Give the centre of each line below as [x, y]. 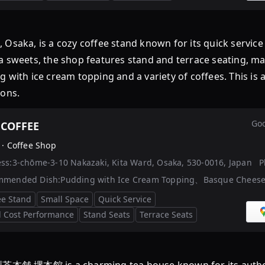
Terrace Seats [166, 214]
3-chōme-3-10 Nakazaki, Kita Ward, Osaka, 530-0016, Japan [132, 162]
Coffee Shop [31, 146]
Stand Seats [107, 214]
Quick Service [125, 199]
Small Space [65, 199]
